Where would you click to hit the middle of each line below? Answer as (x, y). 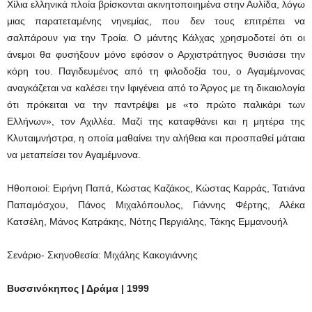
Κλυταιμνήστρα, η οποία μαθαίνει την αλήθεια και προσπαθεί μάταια (156, 138)
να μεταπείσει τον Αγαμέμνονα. (74, 155)
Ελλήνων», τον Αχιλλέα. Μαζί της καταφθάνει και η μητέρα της (156, 121)
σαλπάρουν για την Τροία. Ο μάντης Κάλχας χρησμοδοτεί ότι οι (156, 38)
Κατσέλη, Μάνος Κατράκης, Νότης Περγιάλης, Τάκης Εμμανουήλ (147, 221)
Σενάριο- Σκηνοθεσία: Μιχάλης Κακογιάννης (102, 255)
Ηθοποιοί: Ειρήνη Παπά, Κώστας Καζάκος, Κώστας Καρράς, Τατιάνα (156, 188)
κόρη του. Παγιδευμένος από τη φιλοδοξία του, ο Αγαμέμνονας (156, 71)
